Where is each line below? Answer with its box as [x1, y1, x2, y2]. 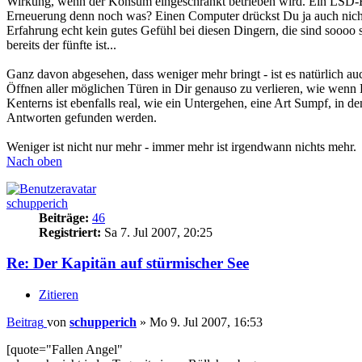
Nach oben [6, 154, 62, 168]
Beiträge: [39, 210, 89, 225]
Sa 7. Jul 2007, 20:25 [101, 225, 213, 239]
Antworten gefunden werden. [6, 110, 157, 124]
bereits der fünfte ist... [6, 37, 116, 52]
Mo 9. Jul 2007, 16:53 [149, 315, 263, 330]
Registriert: [39, 225, 101, 239]
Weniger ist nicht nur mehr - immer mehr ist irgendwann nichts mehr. [6, 139, 356, 154]
